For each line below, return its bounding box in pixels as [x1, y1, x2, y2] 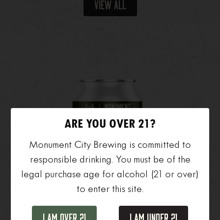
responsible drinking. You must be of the [29, 153, 191, 165]
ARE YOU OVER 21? [64, 116, 156, 131]
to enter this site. [76, 183, 144, 194]
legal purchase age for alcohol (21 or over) [21, 168, 199, 180]
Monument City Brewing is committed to [29, 138, 191, 150]
